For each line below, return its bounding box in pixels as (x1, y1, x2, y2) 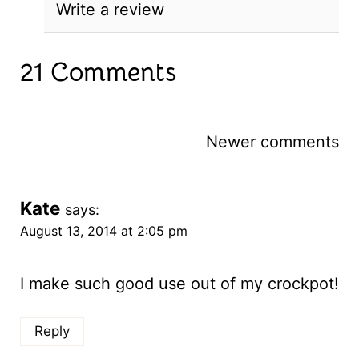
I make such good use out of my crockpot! (19, 274, 339, 294)
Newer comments (206, 132, 340, 152)
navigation (18, 156, 143, 189)
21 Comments (19, 56, 176, 89)
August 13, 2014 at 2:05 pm (19, 223, 188, 240)
